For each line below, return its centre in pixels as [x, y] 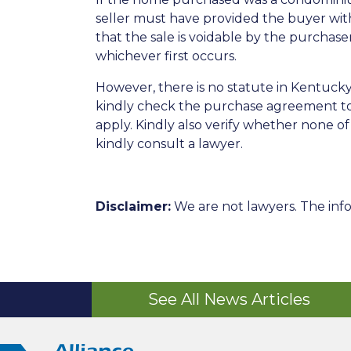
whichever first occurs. [166, 56]
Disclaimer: [133, 206]
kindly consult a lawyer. [169, 144]
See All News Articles [229, 299]
